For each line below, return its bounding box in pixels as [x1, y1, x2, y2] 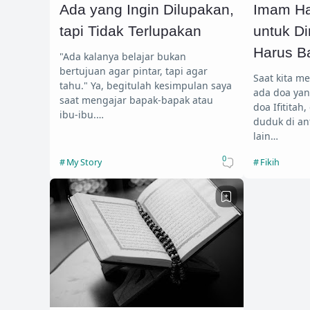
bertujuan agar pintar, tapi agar [60, 64, 208, 77]
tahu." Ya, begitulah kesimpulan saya [60, 78, 91, 92]
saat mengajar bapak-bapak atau [60, 93, 213, 107]
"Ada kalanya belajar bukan [60, 49, 186, 63]
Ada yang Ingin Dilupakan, [60, 1, 234, 18]
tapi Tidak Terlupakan [60, 23, 201, 39]
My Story [66, 156, 102, 168]
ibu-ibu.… [60, 107, 104, 121]
